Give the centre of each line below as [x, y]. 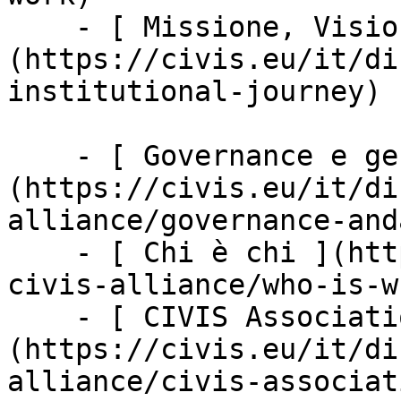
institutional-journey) [194, 91]
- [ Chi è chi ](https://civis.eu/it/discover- [41, 252]
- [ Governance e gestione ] [41, 156]
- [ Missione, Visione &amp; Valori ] [41, 27]
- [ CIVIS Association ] [41, 317]
